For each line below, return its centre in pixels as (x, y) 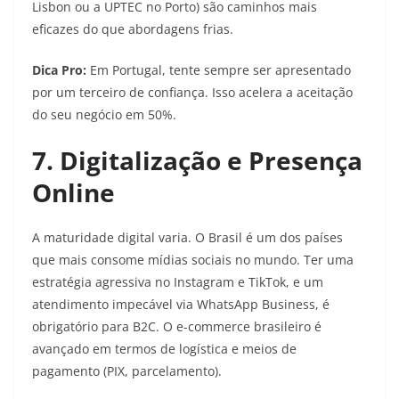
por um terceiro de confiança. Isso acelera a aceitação (192, 93)
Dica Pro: (59, 70)
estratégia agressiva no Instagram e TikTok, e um (178, 282)
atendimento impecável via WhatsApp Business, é (181, 305)
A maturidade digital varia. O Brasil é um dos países (187, 238)
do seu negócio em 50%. (104, 115)
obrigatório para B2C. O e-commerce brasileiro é (177, 327)
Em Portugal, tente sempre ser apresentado (219, 70)
